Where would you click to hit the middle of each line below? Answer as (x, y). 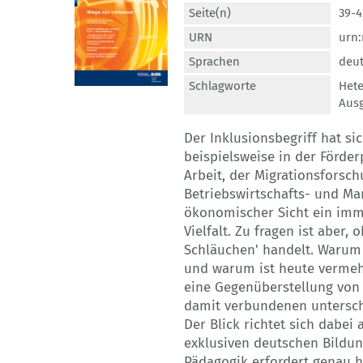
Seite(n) (210, 13)
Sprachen (214, 62)
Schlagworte (222, 86)
